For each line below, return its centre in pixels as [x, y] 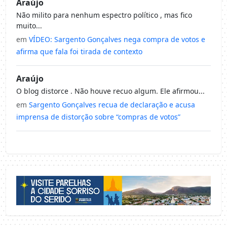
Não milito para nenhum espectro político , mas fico [104, 15]
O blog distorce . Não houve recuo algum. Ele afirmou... [110, 91]
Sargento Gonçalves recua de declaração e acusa [112, 104]
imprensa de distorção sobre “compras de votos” [98, 117]
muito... [29, 25]
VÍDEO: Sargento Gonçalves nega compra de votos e [117, 39]
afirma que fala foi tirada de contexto [79, 51]
